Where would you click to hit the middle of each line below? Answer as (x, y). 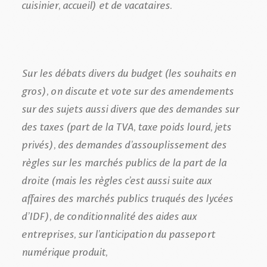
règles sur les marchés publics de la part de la (124, 161)
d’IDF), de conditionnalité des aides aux (109, 215)
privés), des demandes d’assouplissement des (124, 143)
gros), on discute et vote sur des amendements (128, 90)
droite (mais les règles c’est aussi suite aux (117, 179)
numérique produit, (70, 251)
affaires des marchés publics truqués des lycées (127, 197)
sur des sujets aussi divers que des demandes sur (130, 108)
